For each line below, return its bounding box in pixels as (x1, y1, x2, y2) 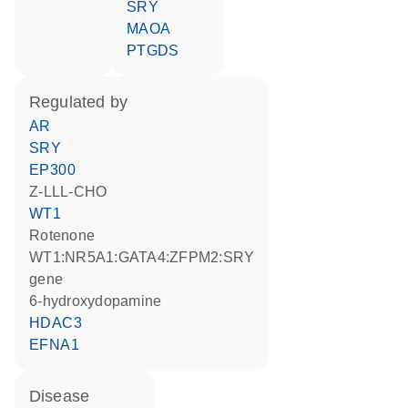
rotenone (40, 228, 95, 243)
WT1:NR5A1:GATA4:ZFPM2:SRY (29, 250, 44, 265)
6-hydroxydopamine (37, 293, 162, 309)
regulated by (41, 93, 127, 111)
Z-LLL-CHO (38, 184, 107, 199)
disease (41, 387, 90, 405)
